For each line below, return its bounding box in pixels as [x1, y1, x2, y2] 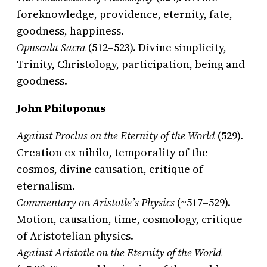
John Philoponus [17, 101, 106, 116]
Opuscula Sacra [17, 40, 86, 55]
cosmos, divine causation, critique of [17, 162, 203, 177]
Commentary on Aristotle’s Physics [17, 195, 175, 210]
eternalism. [17, 178, 75, 194]
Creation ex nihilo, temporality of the [17, 145, 208, 160]
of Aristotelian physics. [17, 228, 133, 244]
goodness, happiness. [17, 23, 124, 39]
